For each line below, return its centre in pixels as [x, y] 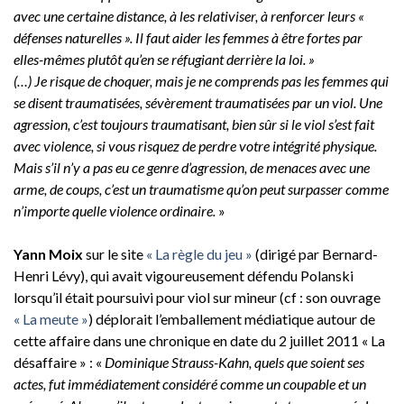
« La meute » [51, 318]
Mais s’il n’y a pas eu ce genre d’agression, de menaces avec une [192, 167]
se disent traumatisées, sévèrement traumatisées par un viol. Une [198, 102]
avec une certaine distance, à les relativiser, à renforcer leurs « [189, 15]
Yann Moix [48, 253]
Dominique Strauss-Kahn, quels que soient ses [234, 362]
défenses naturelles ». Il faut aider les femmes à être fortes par [188, 37]
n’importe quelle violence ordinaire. [115, 210]
